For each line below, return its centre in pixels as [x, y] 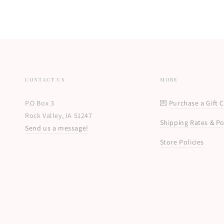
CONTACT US [45, 79]
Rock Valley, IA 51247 [59, 115]
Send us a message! [57, 128]
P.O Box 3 [40, 103]
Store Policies [182, 142]
